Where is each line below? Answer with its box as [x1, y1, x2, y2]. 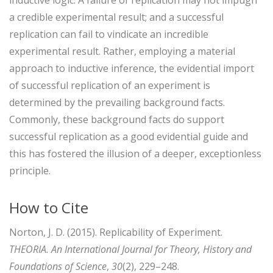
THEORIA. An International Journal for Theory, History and [9, 242, 252, 256]
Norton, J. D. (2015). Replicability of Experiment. [9, 225, 222, 239]
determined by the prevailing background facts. [9, 95, 225, 109]
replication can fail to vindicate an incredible [9, 27, 208, 41]
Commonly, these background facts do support [9, 112, 224, 126]
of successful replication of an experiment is [9, 78, 210, 92]
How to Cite [9, 197, 88, 218]
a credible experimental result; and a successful [9, 10, 224, 24]
